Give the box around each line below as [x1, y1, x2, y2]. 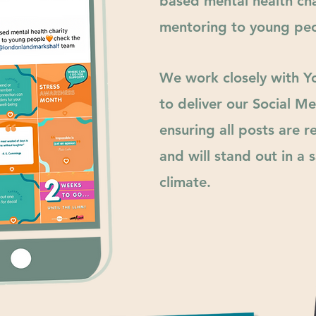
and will [159, 147, 214, 164]
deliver [178, 95, 222, 112]
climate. [159, 174, 211, 190]
